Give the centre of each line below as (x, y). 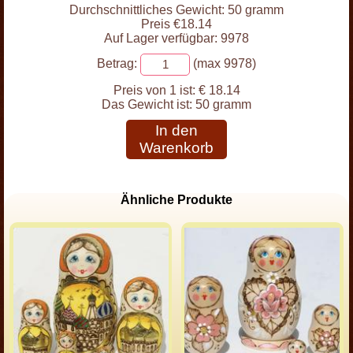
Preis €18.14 (176, 24)
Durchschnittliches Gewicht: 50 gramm (176, 10)
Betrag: (117, 64)
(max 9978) (223, 64)
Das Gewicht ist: (149, 104)
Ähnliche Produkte (176, 200)
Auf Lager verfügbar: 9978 (176, 38)
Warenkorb (176, 148)
